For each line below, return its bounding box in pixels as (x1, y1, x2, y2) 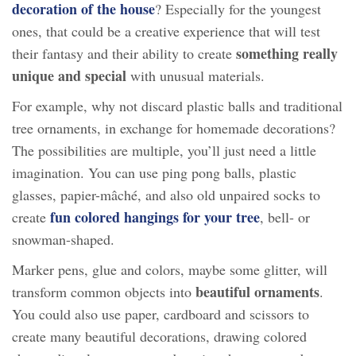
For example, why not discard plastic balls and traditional (12, 96, 342, 116)
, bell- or (260, 207, 310, 227)
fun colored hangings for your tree (50, 207, 260, 228)
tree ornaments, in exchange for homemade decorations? (12, 118, 335, 138)
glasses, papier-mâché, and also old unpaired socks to (12, 185, 320, 205)
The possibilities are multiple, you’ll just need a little (12, 141, 316, 161)
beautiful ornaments (195, 281, 319, 303)
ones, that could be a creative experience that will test (12, 21, 320, 41)
